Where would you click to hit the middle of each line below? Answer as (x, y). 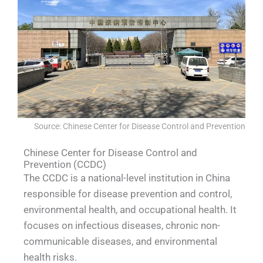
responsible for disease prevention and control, (128, 194)
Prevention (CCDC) (65, 165)
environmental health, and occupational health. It (130, 210)
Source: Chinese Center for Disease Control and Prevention (140, 126)
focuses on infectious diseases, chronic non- (122, 226)
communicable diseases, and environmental (120, 242)
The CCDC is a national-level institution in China (127, 178)
